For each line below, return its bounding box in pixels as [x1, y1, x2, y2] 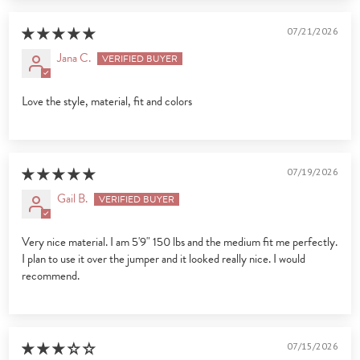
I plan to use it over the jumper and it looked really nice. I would [22, 250, 306, 268]
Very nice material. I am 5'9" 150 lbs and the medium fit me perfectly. [22, 233, 338, 252]
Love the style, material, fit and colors [22, 92, 193, 111]
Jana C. [57, 49, 92, 67]
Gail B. [57, 190, 88, 208]
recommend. [22, 267, 80, 285]
